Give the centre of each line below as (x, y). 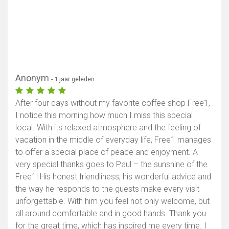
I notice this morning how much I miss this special (104, 116)
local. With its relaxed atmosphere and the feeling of (108, 128)
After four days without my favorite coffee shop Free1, (113, 103)
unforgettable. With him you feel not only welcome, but (112, 201)
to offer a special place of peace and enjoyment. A (107, 152)
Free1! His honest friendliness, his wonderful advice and (113, 177)
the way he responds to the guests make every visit (107, 189)
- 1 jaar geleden (73, 79)
